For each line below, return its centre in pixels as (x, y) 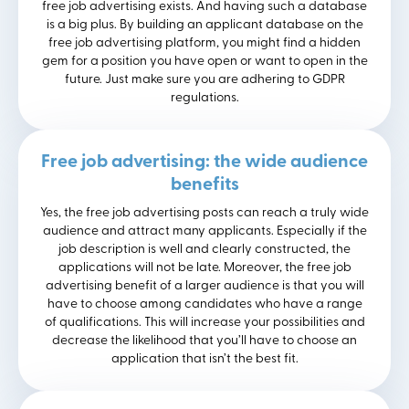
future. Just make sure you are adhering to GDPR (204, 80)
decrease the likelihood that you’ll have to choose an (204, 341)
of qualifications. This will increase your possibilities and (204, 323)
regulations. (204, 99)
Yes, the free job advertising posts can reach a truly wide (204, 214)
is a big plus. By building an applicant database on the (204, 26)
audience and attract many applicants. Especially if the (204, 232)
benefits (204, 186)
